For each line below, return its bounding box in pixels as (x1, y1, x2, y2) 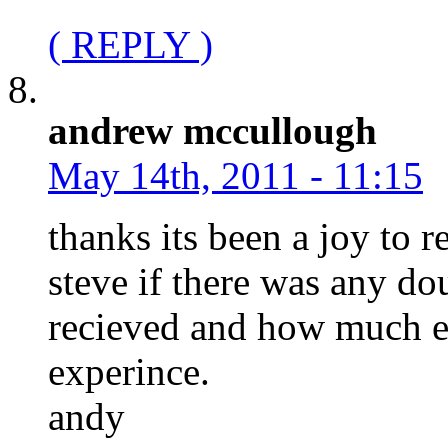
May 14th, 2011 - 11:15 (48, 153, 423, 197)
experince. (48, 349, 210, 393)
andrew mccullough (48, 108, 377, 152)
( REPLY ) (48, 22, 213, 66)
